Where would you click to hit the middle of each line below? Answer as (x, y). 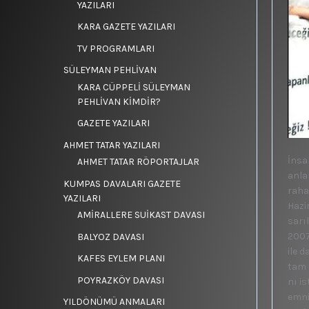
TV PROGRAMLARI (116, 48)
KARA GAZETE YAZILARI (126, 27)
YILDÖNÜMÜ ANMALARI (114, 302)
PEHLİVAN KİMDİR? (119, 101)
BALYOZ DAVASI (111, 237)
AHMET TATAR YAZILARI (112, 145)
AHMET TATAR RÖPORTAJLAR (138, 162)
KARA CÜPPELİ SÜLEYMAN (134, 87)
